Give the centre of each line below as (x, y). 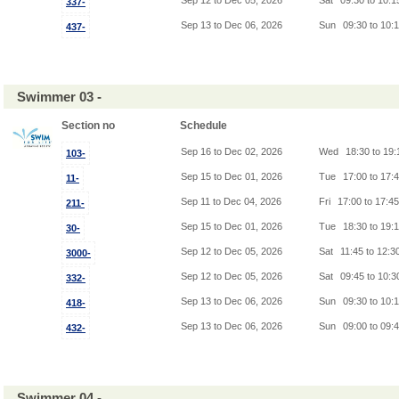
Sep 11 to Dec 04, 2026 (231, 201)
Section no (90, 126)
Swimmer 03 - (63, 97)
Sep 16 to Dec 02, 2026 (232, 151)
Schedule (205, 126)
